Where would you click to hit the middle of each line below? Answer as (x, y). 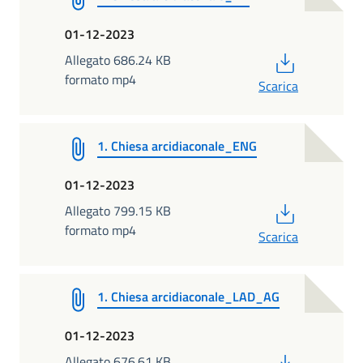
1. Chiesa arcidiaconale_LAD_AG (188, 296)
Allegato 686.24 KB (118, 60)
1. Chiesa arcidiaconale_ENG (177, 145)
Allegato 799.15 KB (118, 210)
